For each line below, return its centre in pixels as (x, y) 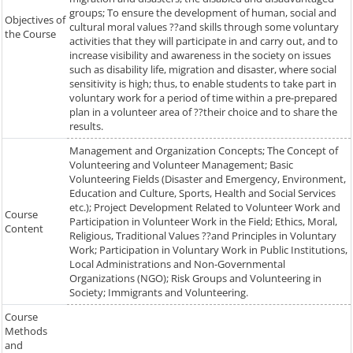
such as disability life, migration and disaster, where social (203, 70)
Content (24, 229)
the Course (30, 34)
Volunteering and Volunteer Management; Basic (181, 165)
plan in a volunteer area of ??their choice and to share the (203, 112)
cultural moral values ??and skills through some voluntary (204, 27)
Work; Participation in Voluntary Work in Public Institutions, (208, 250)
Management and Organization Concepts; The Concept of (204, 151)
